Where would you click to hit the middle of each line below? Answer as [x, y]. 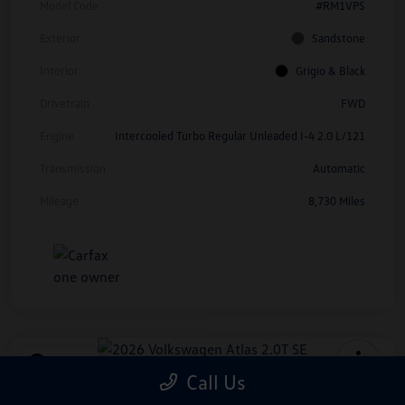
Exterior [60, 38]
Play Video [68, 362]
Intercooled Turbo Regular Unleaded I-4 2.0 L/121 [240, 135]
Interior [59, 70]
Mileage [59, 200]
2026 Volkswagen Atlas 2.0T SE [156, 386]
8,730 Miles [337, 200]
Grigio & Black [330, 70]
